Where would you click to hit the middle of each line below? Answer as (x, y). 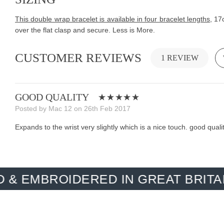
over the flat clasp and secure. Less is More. (85, 30)
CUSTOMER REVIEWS (78, 58)
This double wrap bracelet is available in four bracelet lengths (112, 19)
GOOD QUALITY (52, 97)
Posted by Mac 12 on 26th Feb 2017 (73, 108)
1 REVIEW (179, 58)
